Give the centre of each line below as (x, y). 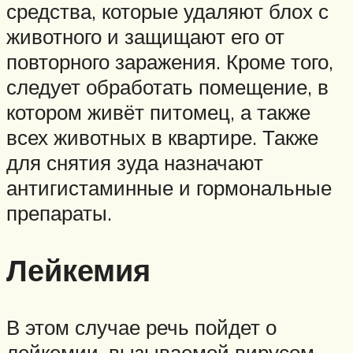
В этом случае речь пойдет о (141, 327)
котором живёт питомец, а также (158, 112)
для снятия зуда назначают (135, 163)
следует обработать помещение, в (167, 87)
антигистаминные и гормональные (169, 188)
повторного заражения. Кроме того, (170, 62)
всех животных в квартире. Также (162, 137)
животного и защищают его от (145, 37)
